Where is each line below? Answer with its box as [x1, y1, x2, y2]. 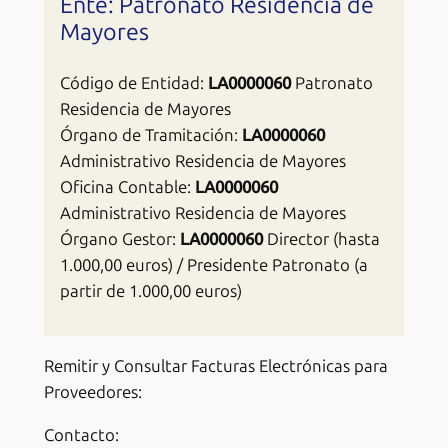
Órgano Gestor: [59, 228, 180, 249]
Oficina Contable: [59, 176, 195, 197]
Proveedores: [43, 382, 142, 403]
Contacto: [43, 425, 119, 446]
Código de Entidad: [59, 72, 208, 93]
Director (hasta [262, 228, 380, 249]
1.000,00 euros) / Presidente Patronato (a [59, 254, 368, 275]
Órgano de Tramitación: [59, 124, 242, 145]
